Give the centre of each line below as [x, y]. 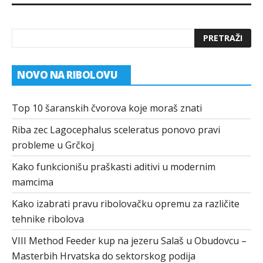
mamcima [33, 182]
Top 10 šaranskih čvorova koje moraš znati [107, 108]
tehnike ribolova [48, 219]
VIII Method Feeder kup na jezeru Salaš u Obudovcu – [129, 241]
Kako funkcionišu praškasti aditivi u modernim [114, 167]
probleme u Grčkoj [53, 145]
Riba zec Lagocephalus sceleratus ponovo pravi [116, 130]
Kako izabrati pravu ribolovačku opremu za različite [126, 204]
